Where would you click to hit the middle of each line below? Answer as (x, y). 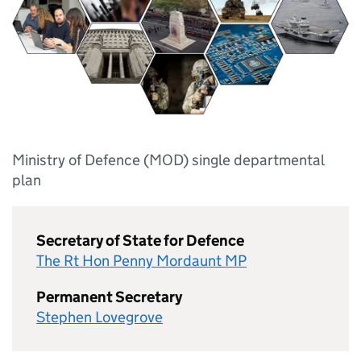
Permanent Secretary (109, 297)
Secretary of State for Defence (140, 241)
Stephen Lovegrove (100, 317)
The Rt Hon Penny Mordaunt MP (141, 261)
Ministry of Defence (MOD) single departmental (168, 160)
